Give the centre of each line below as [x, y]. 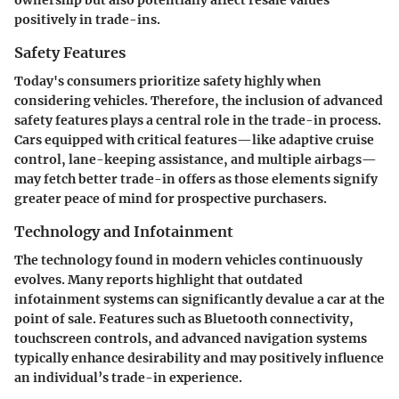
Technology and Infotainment [124, 231]
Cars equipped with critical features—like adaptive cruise [194, 139]
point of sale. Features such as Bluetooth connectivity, [184, 318]
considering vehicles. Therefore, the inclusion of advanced [199, 100]
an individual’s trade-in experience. [128, 377]
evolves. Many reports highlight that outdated [159, 279]
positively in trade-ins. [87, 19]
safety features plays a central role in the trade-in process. [198, 120]
